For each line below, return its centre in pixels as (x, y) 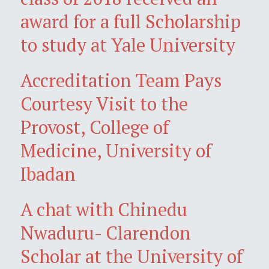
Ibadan (48, 174)
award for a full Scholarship (131, 21)
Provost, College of (95, 127)
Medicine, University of (116, 150)
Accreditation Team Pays (121, 80)
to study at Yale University (128, 44)
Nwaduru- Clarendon (106, 232)
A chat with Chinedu (104, 209)
